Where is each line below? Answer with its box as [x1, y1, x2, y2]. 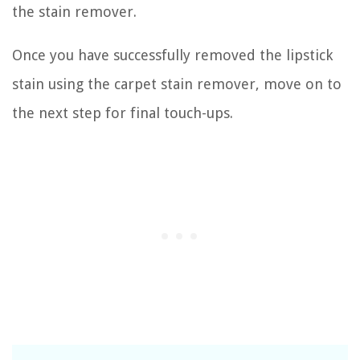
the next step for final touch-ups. [12, 104, 233, 121]
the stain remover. [12, 2, 137, 20]
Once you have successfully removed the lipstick [12, 46, 333, 63]
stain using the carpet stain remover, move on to [12, 75, 342, 92]
